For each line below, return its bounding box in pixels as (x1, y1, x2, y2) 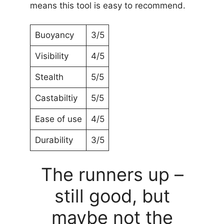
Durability (34, 135, 73, 145)
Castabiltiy (34, 93, 77, 103)
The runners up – (40, 163, 183, 185)
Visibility (34, 51, 68, 61)
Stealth (34, 72, 63, 82)
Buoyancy (34, 30, 74, 40)
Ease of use (34, 114, 82, 124)
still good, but (54, 184, 170, 207)
